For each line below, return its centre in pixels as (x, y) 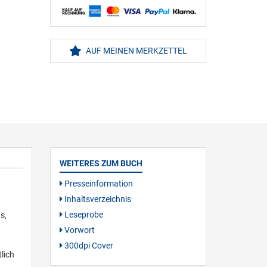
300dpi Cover (88, 246)
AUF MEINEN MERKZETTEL (135, 51)
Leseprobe (83, 215)
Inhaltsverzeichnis (97, 199)
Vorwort (78, 230)
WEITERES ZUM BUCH (101, 163)
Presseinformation (97, 184)
